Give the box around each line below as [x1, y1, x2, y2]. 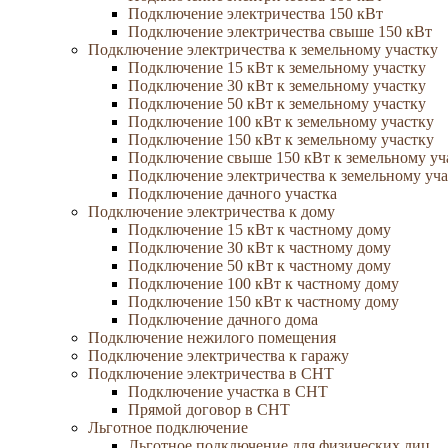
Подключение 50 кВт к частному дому [128, 257, 391, 274]
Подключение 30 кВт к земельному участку [128, 77, 426, 94]
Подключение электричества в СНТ [88, 365, 334, 382]
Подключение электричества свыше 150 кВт [128, 23, 432, 40]
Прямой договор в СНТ [128, 401, 290, 418]
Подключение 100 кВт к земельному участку [128, 113, 434, 130]
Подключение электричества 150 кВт [128, 5, 383, 22]
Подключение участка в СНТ [128, 383, 328, 400]
